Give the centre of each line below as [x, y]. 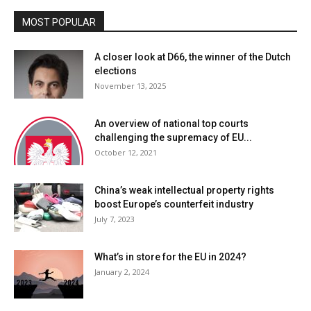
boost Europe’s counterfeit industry [174, 204]
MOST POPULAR [59, 23]
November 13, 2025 [130, 86]
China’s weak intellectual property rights [184, 191]
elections [116, 71]
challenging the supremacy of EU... [173, 138]
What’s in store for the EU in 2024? [170, 257]
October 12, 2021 [126, 153]
